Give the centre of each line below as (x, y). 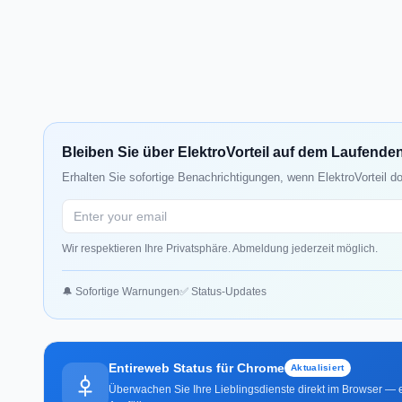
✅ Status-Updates (223, 291)
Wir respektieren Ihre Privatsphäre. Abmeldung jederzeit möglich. (220, 248)
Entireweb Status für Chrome (197, 367)
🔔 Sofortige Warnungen (121, 291)
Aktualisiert (318, 367)
